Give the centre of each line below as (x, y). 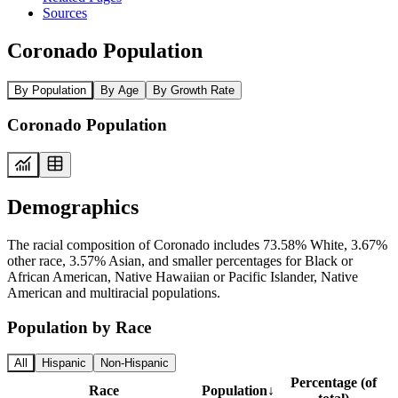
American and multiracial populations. (114, 292)
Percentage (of (333, 383)
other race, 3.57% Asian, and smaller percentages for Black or (180, 260)
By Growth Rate (194, 90)
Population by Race (79, 327)
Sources (65, 12)
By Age (119, 90)
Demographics (73, 207)
